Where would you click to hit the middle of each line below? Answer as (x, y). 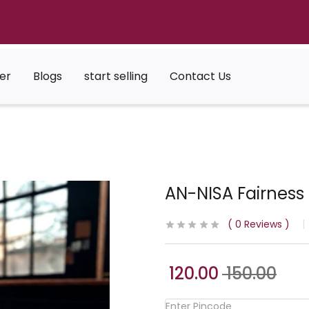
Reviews (262, 225)
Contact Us (201, 77)
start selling (116, 77)
